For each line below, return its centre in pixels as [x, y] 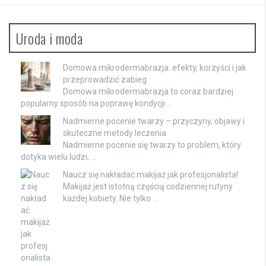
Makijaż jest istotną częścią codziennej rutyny [148, 186]
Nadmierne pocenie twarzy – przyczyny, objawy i [154, 121]
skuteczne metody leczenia [115, 133]
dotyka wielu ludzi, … [58, 156]
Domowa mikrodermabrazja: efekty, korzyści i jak [155, 67]
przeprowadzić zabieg [105, 79]
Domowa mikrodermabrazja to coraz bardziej [148, 91]
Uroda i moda [49, 38]
